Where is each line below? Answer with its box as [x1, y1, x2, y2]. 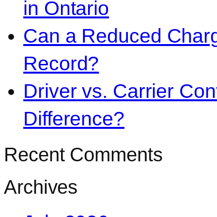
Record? [23, 52, 99, 75]
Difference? [23, 108, 124, 130]
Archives [4, 176, 78, 198]
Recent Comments [4, 144, 163, 166]
